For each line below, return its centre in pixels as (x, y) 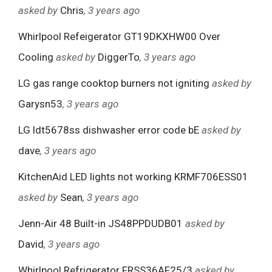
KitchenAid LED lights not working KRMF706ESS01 (133, 177)
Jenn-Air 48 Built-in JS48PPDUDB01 (100, 224)
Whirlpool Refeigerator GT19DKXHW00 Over (119, 37)
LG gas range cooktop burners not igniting (114, 83)
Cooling (36, 57)
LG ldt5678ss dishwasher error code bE (109, 130)
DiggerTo (119, 57)
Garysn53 (40, 104)
